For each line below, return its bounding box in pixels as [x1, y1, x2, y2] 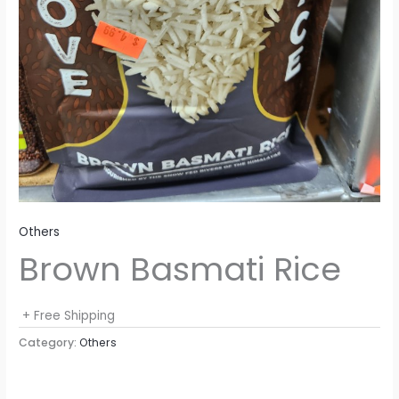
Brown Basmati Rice [19, 246, 342, 292]
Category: [19, 335, 80, 351]
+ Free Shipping [22, 307, 116, 325]
